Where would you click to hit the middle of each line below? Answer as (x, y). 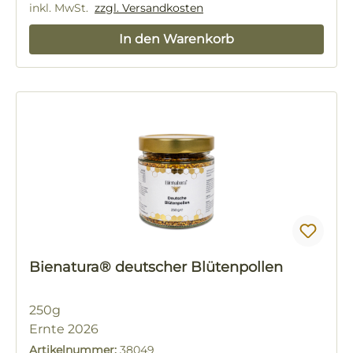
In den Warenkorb (176, 39)
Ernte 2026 (64, 329)
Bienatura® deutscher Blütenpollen (199, 268)
